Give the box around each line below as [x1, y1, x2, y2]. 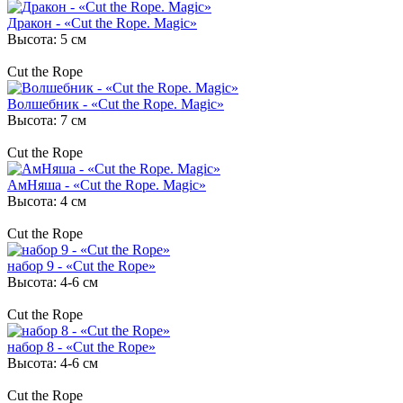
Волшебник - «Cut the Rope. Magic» [7, 95, 224, 112]
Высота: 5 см [7, 31, 86, 47]
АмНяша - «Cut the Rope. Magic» [7, 176, 206, 193]
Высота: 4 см [7, 193, 86, 209]
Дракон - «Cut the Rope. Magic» [7, 14, 197, 31]
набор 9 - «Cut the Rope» [7, 257, 156, 273]
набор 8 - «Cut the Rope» [7, 338, 156, 354]
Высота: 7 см [7, 112, 86, 128]
